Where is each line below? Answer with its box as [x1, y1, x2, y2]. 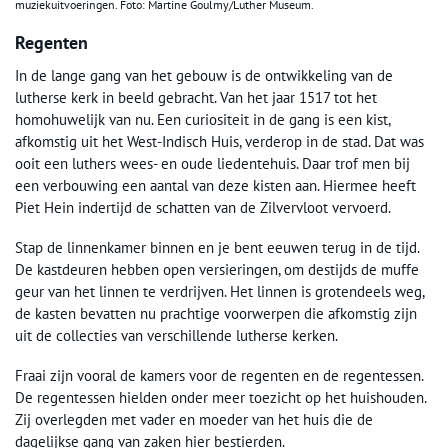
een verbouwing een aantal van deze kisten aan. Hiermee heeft [15, 175, 416, 195]
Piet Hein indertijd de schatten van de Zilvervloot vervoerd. [15, 197, 391, 217]
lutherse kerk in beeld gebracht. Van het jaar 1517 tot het [15, 87, 377, 107]
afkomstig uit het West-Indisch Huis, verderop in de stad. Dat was [15, 131, 424, 151]
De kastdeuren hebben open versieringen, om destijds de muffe [15, 259, 419, 279]
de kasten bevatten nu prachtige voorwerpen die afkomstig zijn [15, 303, 417, 323]
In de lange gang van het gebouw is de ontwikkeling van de [15, 65, 393, 85]
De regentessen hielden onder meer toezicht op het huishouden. [15, 387, 426, 407]
